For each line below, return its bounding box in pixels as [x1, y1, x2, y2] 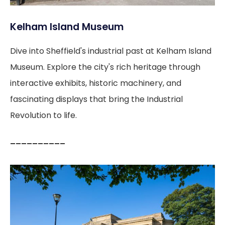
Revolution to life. [10, 109, 77, 121]
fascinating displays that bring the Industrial [10, 93, 183, 105]
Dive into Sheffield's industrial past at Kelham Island [10, 45, 211, 57]
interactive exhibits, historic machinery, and [10, 77, 181, 89]
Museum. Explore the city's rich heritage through [10, 61, 200, 73]
